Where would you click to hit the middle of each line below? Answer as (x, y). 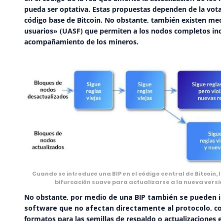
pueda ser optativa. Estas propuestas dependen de (111, 9)
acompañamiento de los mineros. (81, 41)
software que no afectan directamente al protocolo (117, 208)
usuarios (39, 31)
